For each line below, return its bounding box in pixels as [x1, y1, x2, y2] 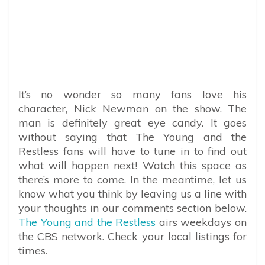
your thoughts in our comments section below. [18, 201, 247, 215]
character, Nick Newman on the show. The [18, 101, 247, 115]
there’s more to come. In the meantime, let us [18, 172, 247, 186]
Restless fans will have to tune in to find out [18, 144, 247, 158]
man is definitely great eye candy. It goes [18, 115, 247, 130]
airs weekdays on [159, 215, 247, 229]
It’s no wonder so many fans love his [18, 87, 247, 101]
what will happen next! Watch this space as [18, 158, 247, 172]
